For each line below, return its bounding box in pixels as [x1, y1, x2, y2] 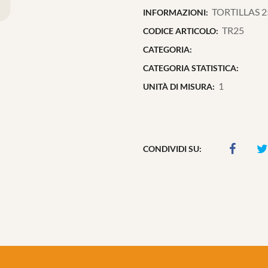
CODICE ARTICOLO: [143, 26, 218, 36]
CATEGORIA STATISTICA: [143, 63, 239, 73]
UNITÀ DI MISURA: [143, 81, 215, 92]
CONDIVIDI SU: [143, 143, 202, 154]
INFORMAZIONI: [143, 7, 208, 17]
